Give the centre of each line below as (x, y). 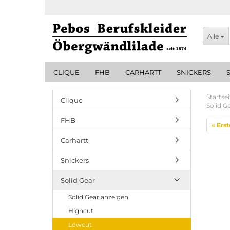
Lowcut (80, 225)
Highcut (81, 211)
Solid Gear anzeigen (98, 197)
